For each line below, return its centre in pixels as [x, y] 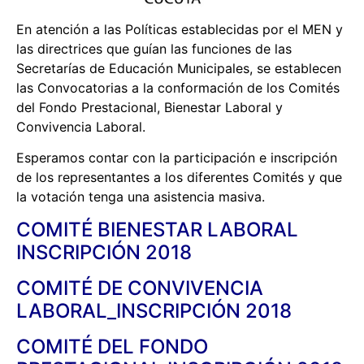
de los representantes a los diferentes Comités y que [179, 178]
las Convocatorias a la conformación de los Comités [178, 87]
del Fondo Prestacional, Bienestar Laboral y [149, 107]
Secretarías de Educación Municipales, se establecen [179, 68]
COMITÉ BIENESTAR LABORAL [157, 229]
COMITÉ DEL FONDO [112, 346]
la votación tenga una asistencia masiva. [141, 197]
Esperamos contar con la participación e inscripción [177, 158]
